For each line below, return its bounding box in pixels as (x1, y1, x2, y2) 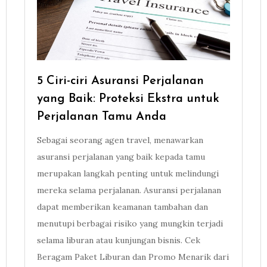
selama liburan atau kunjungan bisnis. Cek (36, 235, 200, 246)
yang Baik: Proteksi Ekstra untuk (36, 93, 219, 105)
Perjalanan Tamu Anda (36, 111, 166, 123)
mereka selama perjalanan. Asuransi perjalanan (36, 185, 221, 196)
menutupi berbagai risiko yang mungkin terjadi (36, 218, 223, 229)
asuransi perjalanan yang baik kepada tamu (36, 151, 205, 163)
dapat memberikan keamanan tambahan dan (36, 201, 208, 213)
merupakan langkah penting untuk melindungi (36, 168, 219, 179)
